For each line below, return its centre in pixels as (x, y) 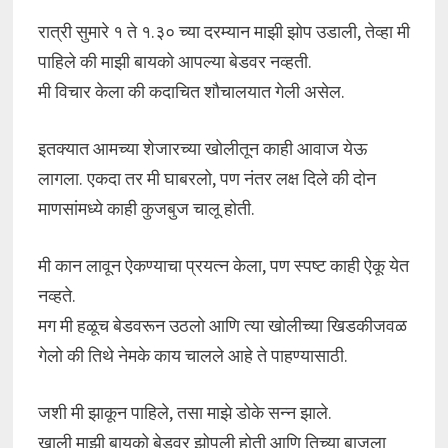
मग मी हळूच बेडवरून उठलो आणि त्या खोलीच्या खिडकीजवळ (222, 325)
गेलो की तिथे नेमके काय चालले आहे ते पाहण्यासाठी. (192, 355)
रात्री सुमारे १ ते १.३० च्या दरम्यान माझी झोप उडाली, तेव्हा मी (223, 31)
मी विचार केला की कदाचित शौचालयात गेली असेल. (191, 91)
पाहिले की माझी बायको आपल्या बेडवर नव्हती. (174, 61)
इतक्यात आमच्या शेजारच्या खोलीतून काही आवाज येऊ (202, 148)
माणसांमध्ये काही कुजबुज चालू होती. (146, 208)
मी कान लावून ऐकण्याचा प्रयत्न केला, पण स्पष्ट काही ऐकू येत (223, 265)
